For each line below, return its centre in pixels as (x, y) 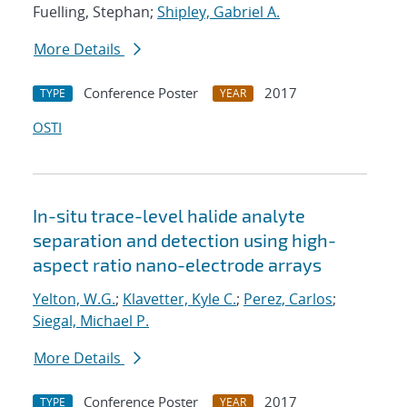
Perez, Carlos (288, 299)
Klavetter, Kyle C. (179, 299)
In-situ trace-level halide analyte (169, 216)
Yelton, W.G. (74, 299)
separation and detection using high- (184, 240)
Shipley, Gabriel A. (218, 12)
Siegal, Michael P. (91, 321)
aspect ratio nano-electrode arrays (177, 265)
